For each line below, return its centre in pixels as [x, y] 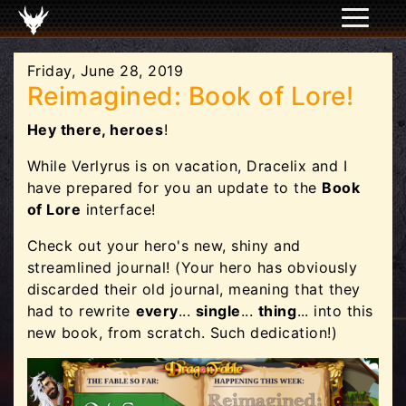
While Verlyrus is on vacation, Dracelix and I [188, 166]
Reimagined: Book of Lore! [191, 96]
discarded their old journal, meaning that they [194, 289]
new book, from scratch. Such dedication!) [183, 333]
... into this [335, 311]
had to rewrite [82, 311]
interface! [118, 209]
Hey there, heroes [96, 130]
